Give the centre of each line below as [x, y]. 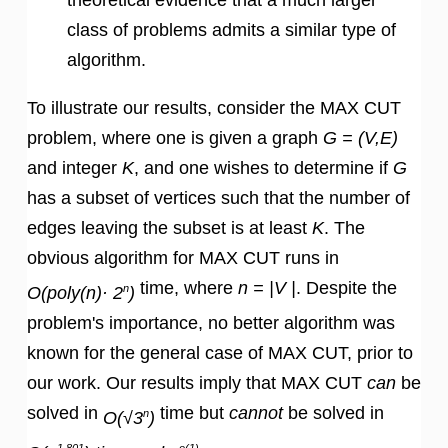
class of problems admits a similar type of [231, 29]
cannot [256, 412]
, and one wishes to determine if [263, 167]
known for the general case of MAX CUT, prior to [220, 352]
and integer [74, 167]
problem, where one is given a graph [175, 137]
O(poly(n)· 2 [75, 292]
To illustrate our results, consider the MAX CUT [214, 107]
